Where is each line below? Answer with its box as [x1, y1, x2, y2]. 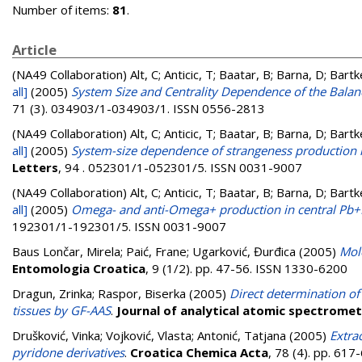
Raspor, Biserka [98, 285, 186, 301]
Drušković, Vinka [12, 327, 100, 343]
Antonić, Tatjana [197, 327, 286, 343]
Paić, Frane [126, 243, 187, 259]
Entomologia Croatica [12, 260, 145, 276]
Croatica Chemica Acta [130, 344, 268, 360]
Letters [12, 159, 58, 175]
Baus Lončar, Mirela [12, 243, 120, 259]
